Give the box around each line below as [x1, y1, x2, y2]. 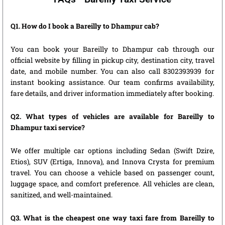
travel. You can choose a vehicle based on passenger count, [11, 168, 214, 177]
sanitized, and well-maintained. [11, 190, 113, 199]
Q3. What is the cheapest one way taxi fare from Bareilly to [11, 213, 214, 222]
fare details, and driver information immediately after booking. [11, 89, 214, 98]
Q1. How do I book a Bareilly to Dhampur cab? [11, 22, 159, 31]
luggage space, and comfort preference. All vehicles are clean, [11, 179, 214, 188]
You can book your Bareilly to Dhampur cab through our [11, 45, 214, 54]
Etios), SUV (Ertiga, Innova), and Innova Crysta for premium [11, 157, 214, 166]
